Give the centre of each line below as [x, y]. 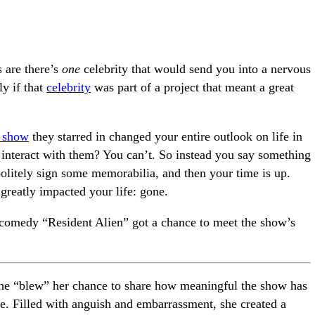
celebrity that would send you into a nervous [195, 69]
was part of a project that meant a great [192, 88]
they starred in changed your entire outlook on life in [166, 137]
